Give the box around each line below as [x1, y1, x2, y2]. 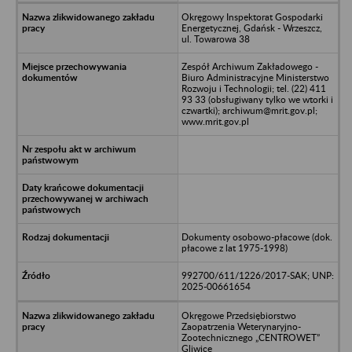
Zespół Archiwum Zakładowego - [181, 60, 318, 72]
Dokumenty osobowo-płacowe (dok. [181, 230, 332, 243]
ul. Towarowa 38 [181, 32, 250, 45]
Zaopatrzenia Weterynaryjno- [181, 320, 301, 332]
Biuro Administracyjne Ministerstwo [181, 71, 329, 83]
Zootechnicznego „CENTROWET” [181, 331, 320, 343]
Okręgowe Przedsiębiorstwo [181, 309, 296, 321]
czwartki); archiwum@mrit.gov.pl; [181, 104, 317, 116]
